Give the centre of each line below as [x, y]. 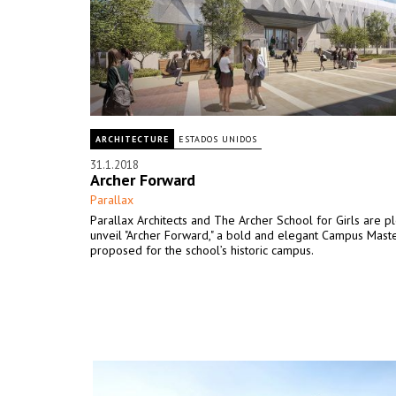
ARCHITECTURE [132, 139]
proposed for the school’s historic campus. [202, 250]
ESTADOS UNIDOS [218, 139]
